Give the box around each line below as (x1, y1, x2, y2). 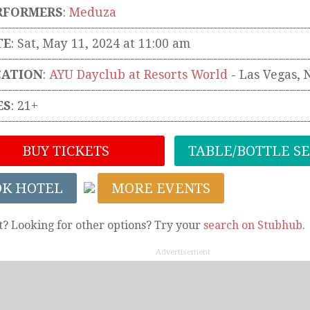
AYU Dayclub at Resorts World (49, 68, 228, 82)
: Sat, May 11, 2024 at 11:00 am (11, 37, 190, 51)
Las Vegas (239, 68, 297, 82)
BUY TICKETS (19, 143, 109, 160)
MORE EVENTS (111, 180, 210, 197)
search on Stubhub (203, 219, 302, 232)
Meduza (69, 6, 116, 20)
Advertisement (155, 248, 210, 257)
